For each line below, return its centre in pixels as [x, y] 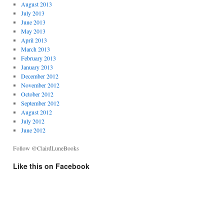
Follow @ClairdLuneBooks [46, 148]
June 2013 [33, 22]
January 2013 [37, 67]
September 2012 [40, 103]
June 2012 [33, 130]
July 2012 [32, 121]
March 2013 [35, 49]
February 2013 [38, 58]
